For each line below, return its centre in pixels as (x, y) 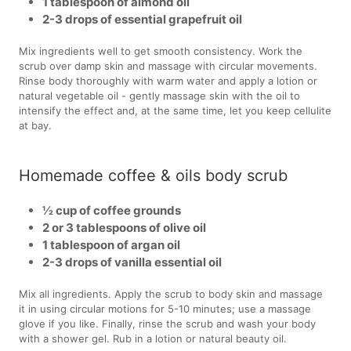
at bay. (36, 125)
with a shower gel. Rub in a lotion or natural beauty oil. (153, 338)
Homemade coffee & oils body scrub (154, 175)
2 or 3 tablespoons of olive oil (125, 227)
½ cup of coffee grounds (112, 210)
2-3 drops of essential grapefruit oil (143, 19)
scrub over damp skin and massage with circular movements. (168, 65)
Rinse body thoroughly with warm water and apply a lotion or (168, 80)
